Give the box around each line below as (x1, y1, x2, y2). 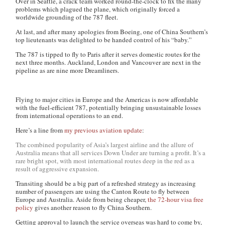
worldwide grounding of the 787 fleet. (16, 13, 119, 22)
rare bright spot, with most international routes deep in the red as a (16, 156, 195, 165)
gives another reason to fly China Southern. (33, 203, 152, 212)
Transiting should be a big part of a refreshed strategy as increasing (16, 179, 196, 188)
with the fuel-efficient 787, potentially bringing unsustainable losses (16, 103, 201, 112)
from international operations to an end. (16, 111, 124, 120)
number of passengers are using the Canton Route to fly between (16, 187, 190, 196)
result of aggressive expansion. (16, 164, 99, 173)
